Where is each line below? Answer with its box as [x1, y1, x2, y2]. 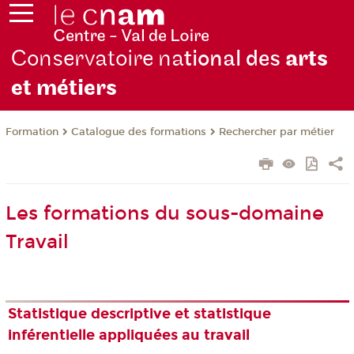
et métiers [11, 74, 118, 103]
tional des [184, 45, 286, 73]
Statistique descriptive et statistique [8, 305, 272, 323]
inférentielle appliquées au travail [8, 326, 250, 345]
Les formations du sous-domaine [5, 202, 324, 225]
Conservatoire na [11, 45, 185, 73]
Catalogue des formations [70, 126, 206, 139]
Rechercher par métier [218, 126, 334, 139]
